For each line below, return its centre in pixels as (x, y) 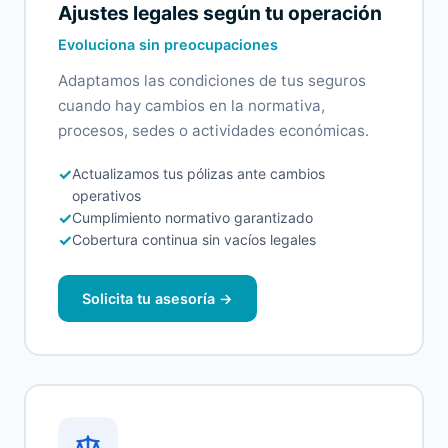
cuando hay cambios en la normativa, (191, 106)
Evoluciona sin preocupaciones (167, 45)
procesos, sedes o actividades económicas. (213, 131)
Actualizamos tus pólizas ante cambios (198, 174)
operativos (106, 196)
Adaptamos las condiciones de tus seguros (211, 81)
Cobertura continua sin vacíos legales (193, 240)
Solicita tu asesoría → (157, 299)
